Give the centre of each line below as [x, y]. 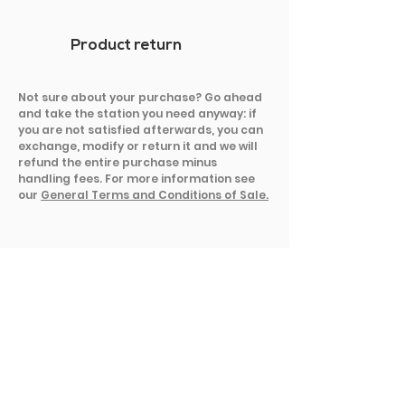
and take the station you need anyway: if [137, 113]
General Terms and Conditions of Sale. [155, 194]
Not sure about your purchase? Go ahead [140, 97]
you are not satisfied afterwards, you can [141, 129]
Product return [126, 45]
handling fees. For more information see [137, 178]
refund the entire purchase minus [118, 162]
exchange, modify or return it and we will [138, 146]
